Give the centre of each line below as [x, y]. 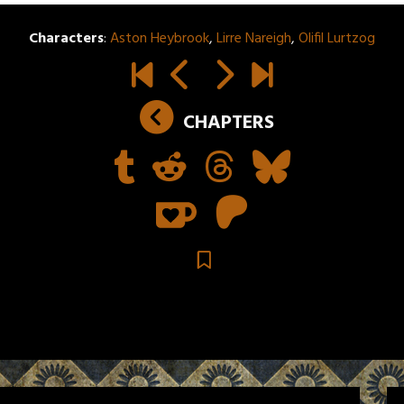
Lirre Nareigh [254, 39]
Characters [66, 39]
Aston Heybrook [160, 39]
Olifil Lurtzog [337, 39]
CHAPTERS [228, 124]
